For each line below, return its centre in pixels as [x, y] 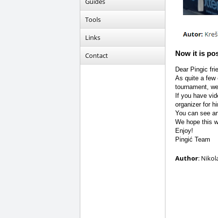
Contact [96, 55]
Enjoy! [184, 130]
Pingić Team [192, 139]
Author [186, 158]
